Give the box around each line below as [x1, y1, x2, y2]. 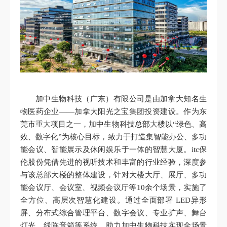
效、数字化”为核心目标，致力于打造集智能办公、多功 [20, 132, 207, 141]
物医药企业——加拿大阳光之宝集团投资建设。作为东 [20, 107, 207, 116]
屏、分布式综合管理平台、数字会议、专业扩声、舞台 [20, 208, 207, 217]
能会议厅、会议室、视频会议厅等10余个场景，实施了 [20, 183, 207, 192]
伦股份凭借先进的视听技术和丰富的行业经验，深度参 [20, 158, 207, 166]
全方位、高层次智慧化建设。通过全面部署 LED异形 [20, 196, 207, 204]
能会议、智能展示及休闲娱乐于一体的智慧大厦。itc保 [20, 145, 207, 154]
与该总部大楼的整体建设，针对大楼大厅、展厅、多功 [20, 170, 207, 179]
